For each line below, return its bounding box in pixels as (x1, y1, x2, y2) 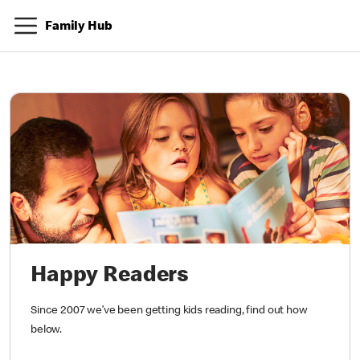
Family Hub (45, 21, 112, 34)
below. (31, 324, 63, 336)
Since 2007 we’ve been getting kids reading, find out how (31, 305, 308, 317)
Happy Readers (31, 264, 190, 288)
